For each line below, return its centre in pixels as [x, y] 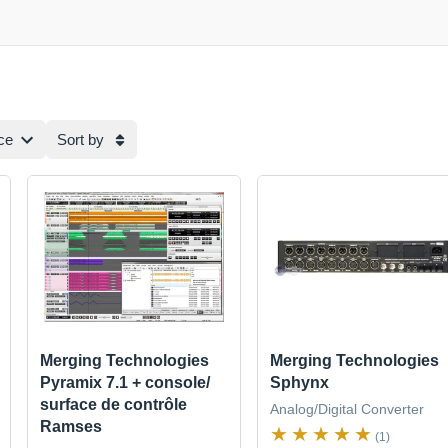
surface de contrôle [114, 405]
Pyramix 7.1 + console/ [125, 383]
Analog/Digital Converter [346, 409]
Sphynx [299, 383]
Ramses [71, 427]
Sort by [80, 139]
